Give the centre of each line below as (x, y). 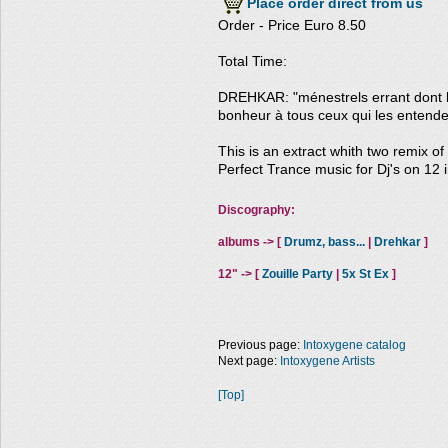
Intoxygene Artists (327, 361)
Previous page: (260, 345)
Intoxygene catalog (354, 345)
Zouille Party (297, 274)
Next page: (249, 361)
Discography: (256, 210)
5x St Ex (365, 274)
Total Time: (252, 61)
